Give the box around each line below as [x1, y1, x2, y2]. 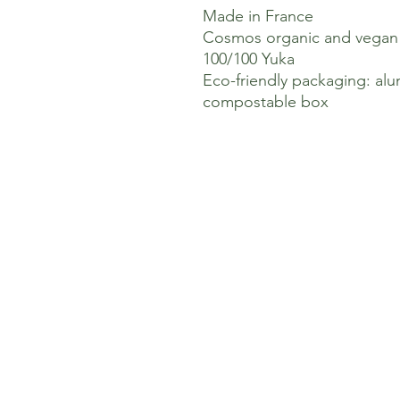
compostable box [203, 92, 329, 112]
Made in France [203, 6, 313, 27]
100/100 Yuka [203, 49, 295, 70]
